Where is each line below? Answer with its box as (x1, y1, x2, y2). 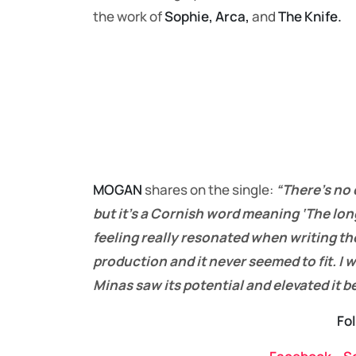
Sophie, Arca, (164, 7, 252, 26)
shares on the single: (142, 180, 276, 199)
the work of (93, 7, 164, 26)
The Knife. (278, 7, 342, 26)
